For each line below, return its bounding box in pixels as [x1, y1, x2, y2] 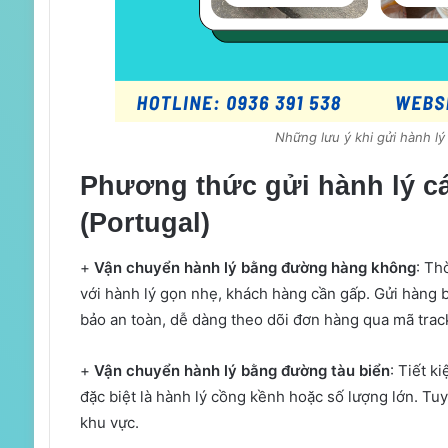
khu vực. [79, 413, 139, 433]
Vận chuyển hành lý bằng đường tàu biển [93, 361, 390, 381]
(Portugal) [79, 207, 210, 238]
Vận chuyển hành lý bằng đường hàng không [93, 258, 416, 278]
